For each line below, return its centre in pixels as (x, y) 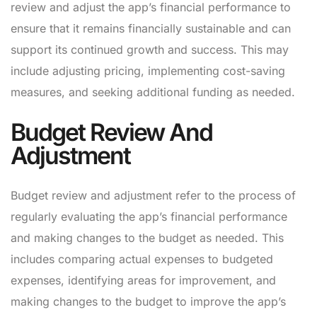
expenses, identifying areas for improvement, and (143, 281)
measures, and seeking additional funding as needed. (153, 92)
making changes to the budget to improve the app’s (148, 302)
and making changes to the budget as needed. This (147, 238)
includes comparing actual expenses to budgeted (142, 259)
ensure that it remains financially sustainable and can (151, 29)
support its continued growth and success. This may (150, 50)
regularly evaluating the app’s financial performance (149, 217)
